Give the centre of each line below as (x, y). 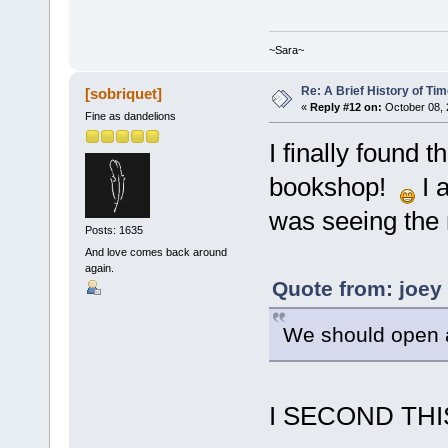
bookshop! (334, 186)
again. (99, 267)
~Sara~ (286, 49)
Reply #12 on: (345, 106)
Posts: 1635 (113, 230)
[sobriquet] (124, 93)
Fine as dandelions (130, 115)
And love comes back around (155, 251)
